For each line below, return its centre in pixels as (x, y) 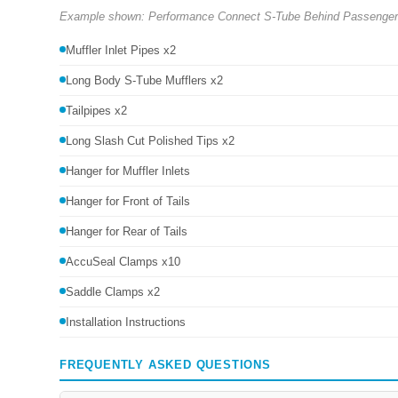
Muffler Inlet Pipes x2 (121, 51)
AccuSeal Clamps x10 (123, 262)
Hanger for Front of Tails (128, 202)
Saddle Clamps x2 (113, 292)
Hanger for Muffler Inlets (128, 171)
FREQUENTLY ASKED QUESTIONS (165, 365)
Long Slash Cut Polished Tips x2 (150, 141)
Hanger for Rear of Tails (127, 232)
